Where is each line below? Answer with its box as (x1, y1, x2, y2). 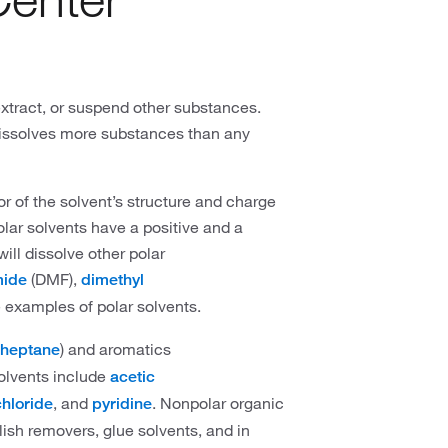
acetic (110, 367, 155, 386)
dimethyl (81, 270, 144, 289)
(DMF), (27, 269, 81, 289)
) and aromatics (60, 339, 171, 359)
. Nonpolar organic (152, 393, 284, 413)
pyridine (92, 394, 152, 413)
